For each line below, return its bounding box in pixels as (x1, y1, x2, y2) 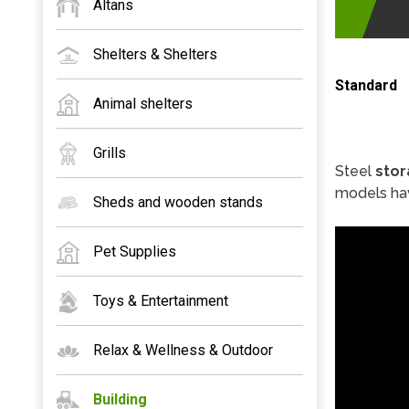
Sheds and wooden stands (93, 194, 263, 211)
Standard (335, 77, 397, 94)
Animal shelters (93, 95, 193, 112)
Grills (93, 144, 126, 162)
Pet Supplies (93, 243, 176, 260)
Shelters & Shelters (93, 46, 217, 63)
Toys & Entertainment (93, 292, 228, 309)
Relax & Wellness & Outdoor (93, 341, 273, 359)
